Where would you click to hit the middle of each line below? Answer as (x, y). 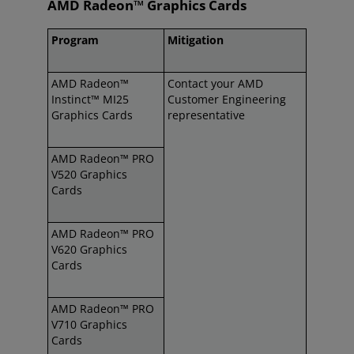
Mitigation (196, 40)
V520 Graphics (89, 174)
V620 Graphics (89, 249)
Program (75, 40)
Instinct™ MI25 (90, 99)
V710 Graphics (89, 324)
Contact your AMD (215, 83)
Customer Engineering (227, 99)
